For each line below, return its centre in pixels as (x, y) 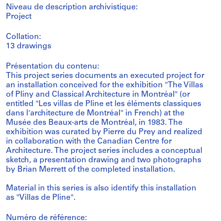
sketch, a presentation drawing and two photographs (104, 160)
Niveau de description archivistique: (72, 7)
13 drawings (29, 46)
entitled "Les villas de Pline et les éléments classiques (104, 104)
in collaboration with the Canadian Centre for (89, 142)
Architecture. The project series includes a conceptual (104, 151)
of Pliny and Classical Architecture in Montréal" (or (98, 95)
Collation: (23, 37)
